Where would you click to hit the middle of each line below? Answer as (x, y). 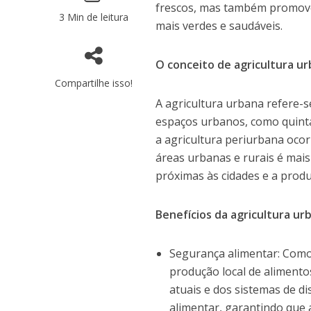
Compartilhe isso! (93, 83)
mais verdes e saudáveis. (219, 26)
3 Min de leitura (93, 17)
